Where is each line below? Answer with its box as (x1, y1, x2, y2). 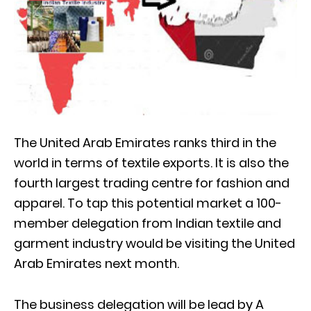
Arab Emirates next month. (14, 254, 179, 272)
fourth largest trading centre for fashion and (14, 174, 289, 192)
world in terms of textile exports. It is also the (14, 153, 289, 171)
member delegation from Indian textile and (14, 214, 281, 232)
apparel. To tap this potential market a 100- (14, 194, 282, 212)
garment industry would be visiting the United (14, 234, 295, 252)
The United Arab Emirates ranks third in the (14, 133, 276, 151)
